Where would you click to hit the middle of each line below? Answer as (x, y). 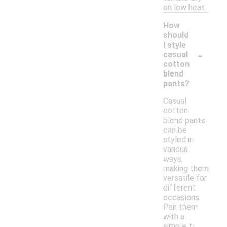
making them (186, 169)
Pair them (180, 207)
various (176, 149)
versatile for (185, 178)
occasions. (182, 198)
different (179, 188)
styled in (178, 140)
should (176, 35)
